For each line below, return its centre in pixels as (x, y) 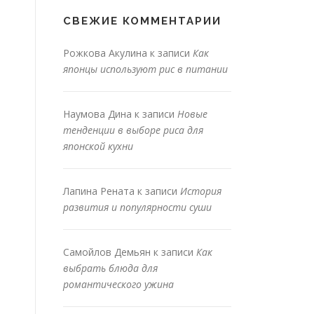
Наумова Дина (97, 114)
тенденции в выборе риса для (133, 130)
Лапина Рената (99, 191)
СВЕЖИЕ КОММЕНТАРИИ (142, 21)
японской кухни (98, 146)
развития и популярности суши (137, 207)
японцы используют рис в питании (145, 69)
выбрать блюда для (110, 268)
